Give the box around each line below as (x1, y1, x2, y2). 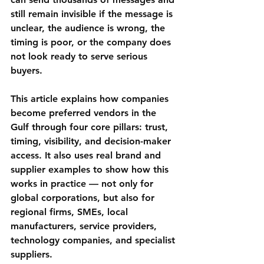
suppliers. (11, 249, 52, 260)
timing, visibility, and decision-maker (11, 136, 174, 147)
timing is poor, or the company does (11, 37, 174, 48)
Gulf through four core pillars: (11, 121, 145, 133)
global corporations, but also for (11, 192, 157, 204)
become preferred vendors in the (11, 107, 159, 119)
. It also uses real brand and (39, 150, 164, 161)
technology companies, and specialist (11, 235, 178, 246)
